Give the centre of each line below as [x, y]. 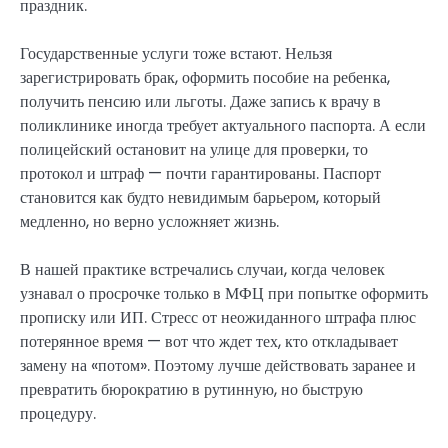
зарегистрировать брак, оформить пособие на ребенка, [205, 78]
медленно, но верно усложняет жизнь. [149, 222]
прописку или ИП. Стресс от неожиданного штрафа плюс [218, 318]
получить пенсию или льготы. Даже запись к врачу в [200, 102]
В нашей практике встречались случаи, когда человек [202, 270]
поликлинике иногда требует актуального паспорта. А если [223, 126]
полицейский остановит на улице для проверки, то [194, 150]
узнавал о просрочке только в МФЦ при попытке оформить [224, 294]
